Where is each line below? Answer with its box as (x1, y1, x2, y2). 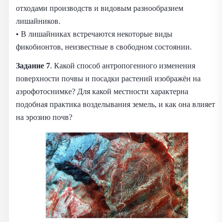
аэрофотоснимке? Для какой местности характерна (16, 86, 188, 96)
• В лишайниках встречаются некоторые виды (16, 29, 172, 39)
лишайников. (16, 16, 60, 26)
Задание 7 (16, 60, 50, 70)
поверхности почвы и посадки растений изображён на (16, 73, 201, 83)
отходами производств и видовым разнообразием (16, 3, 183, 13)
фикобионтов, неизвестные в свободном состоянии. (16, 42, 192, 52)
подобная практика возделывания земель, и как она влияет (16, 99, 215, 109)
